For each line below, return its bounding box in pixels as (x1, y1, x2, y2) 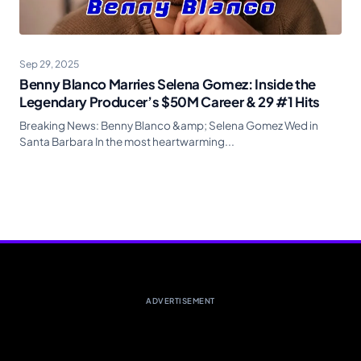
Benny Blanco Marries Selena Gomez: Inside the (19, 76, 316, 93)
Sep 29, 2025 (19, 58, 79, 71)
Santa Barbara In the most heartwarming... (19, 135, 234, 149)
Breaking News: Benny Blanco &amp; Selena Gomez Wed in (19, 118, 318, 133)
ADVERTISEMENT (146, 296, 215, 306)
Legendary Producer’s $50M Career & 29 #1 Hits (19, 93, 320, 111)
